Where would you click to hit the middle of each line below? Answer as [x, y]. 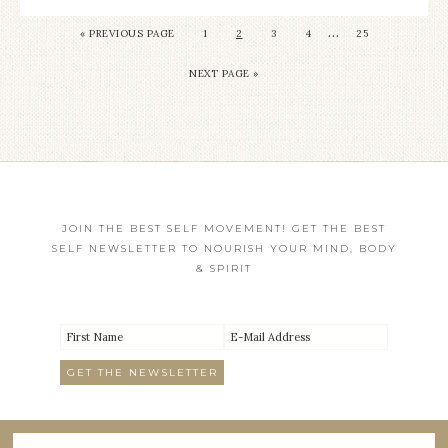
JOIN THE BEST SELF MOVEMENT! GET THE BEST [224, 228]
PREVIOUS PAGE [132, 33]
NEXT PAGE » [224, 73]
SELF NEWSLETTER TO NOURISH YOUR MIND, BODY [224, 248]
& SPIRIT [224, 268]
